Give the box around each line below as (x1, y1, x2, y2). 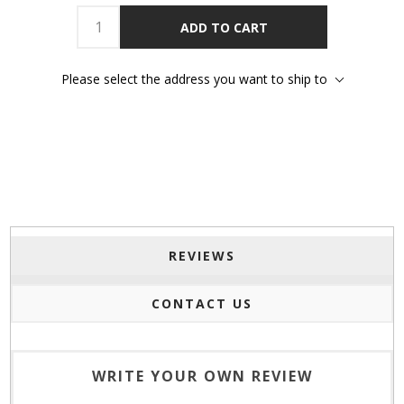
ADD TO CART (179, 18, 268, 36)
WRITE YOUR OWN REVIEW (91, 366, 313, 387)
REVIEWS (169, 247, 235, 265)
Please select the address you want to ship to (61, 70, 327, 88)
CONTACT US (151, 295, 252, 313)
